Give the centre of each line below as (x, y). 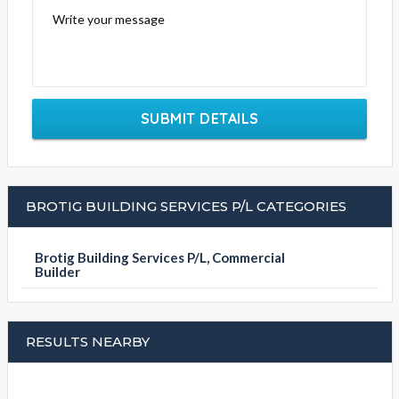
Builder (57, 272)
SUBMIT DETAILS (199, 118)
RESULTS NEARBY (87, 342)
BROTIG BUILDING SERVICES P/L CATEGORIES (186, 206)
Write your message (108, 19)
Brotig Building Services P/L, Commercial (159, 257)
